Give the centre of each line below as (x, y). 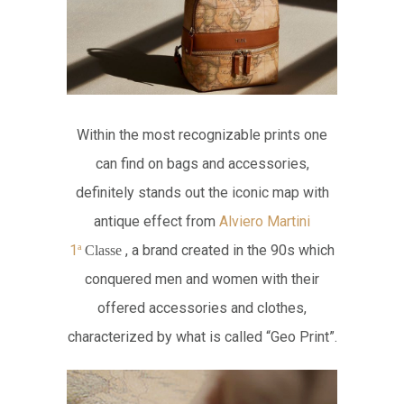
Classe (103, 251)
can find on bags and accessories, (202, 164)
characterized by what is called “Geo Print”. (202, 337)
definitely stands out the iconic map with (202, 193)
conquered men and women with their (202, 280)
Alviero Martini (265, 222)
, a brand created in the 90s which (230, 251)
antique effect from (156, 222)
